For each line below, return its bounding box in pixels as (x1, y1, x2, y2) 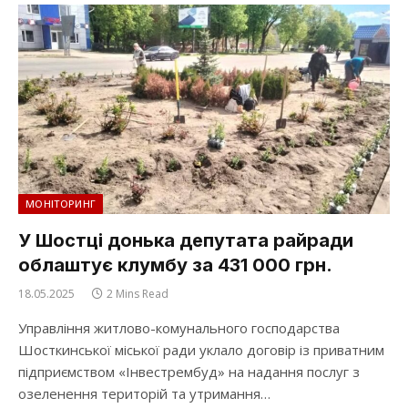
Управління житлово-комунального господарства (18, 318, 340, 337)
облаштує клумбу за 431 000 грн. (18, 253, 332, 276)
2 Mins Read (107, 285, 168, 301)
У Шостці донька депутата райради (18, 229, 353, 251)
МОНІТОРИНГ (25, 196, 97, 210)
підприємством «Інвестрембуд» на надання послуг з (18, 362, 360, 381)
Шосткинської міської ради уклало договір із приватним (18, 340, 384, 359)
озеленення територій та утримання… (18, 383, 270, 403)
